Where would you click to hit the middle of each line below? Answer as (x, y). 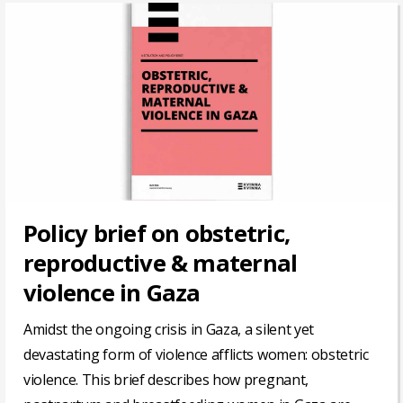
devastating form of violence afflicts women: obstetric (196, 355)
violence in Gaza (112, 293)
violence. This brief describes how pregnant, (166, 380)
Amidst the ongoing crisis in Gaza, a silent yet (169, 330)
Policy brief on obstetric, (157, 234)
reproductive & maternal (161, 264)
